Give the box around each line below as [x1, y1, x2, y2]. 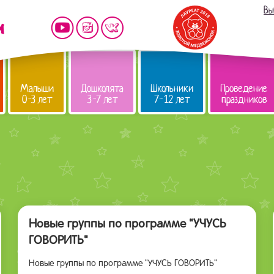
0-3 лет [22, 92, 52, 106]
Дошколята [81, 81, 124, 95]
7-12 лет [154, 92, 190, 106]
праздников [221, 92, 267, 106]
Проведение [220, 81, 267, 95]
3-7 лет [87, 92, 117, 106]
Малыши [20, 81, 54, 95]
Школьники [150, 81, 193, 95]
